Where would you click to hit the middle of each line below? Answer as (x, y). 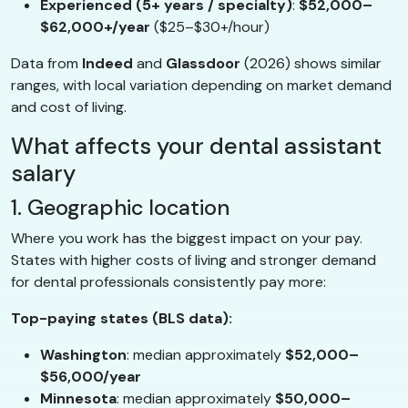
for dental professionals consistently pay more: (168, 282)
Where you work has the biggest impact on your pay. (187, 239)
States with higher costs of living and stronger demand (194, 260)
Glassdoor (203, 64)
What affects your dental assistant (196, 147)
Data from (46, 64)
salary (43, 174)
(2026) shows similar (311, 64)
